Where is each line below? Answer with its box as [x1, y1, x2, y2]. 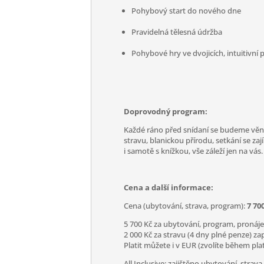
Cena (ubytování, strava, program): [124, 200, 247, 211]
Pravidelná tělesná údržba [131, 27, 223, 37]
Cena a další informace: [124, 182, 214, 193]
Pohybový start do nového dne [131, 5, 242, 16]
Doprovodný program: [124, 106, 208, 117]
